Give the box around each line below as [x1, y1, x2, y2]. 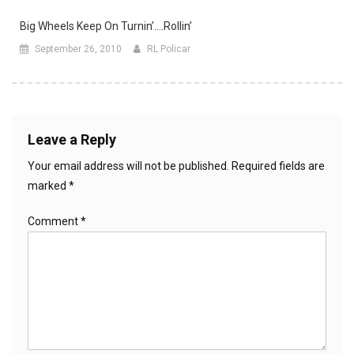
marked [28, 179, 69, 193]
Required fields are [232, 160, 325, 173]
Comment [28, 215, 81, 228]
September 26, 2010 [35, 43, 122, 55]
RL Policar [147, 43, 190, 55]
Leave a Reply [28, 131, 116, 149]
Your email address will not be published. [28, 160, 229, 173]
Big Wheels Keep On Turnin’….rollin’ [20, 20, 192, 33]
